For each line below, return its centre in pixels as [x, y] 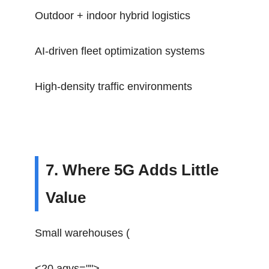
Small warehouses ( [83, 233]
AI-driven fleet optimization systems [120, 51]
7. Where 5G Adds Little [132, 170]
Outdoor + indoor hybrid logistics [113, 16]
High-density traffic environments [114, 86]
